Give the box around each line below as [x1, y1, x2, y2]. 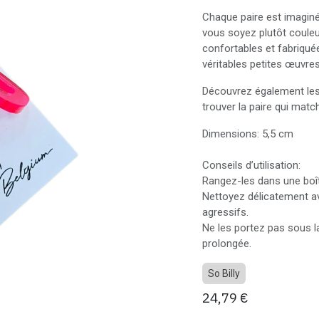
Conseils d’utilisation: [202, 159, 300, 172]
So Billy [208, 268, 240, 279]
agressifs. [202, 206, 249, 219]
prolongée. [202, 237, 251, 250]
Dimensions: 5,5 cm [202, 127, 293, 140]
